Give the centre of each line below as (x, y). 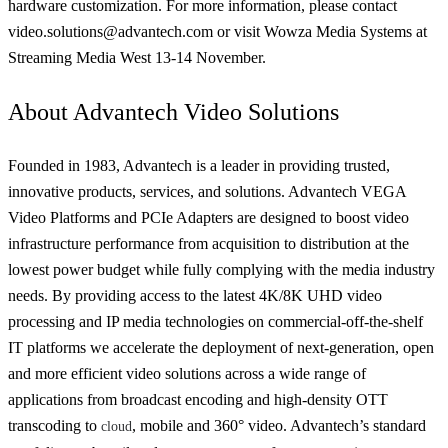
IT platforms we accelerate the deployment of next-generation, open (221, 347)
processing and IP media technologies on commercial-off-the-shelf (215, 321)
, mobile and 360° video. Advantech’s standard (279, 425)
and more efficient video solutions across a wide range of (187, 373)
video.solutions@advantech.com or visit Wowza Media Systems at (217, 31)
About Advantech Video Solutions (173, 111)
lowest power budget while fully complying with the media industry (221, 269)
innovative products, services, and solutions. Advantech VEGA (207, 191)
